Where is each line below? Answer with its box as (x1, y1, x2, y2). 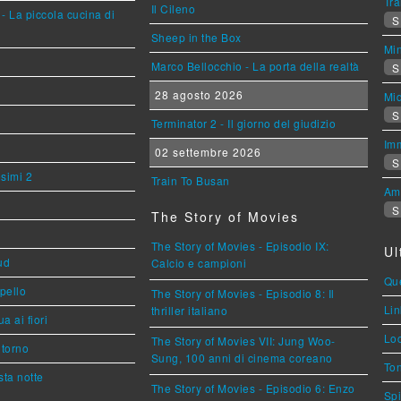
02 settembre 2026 (150, 143, 261, 159)
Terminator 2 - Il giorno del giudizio (150, 115, 337, 131)
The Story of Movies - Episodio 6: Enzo (150, 380, 355, 396)
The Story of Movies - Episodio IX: (150, 237, 329, 253)
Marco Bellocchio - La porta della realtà (150, 57, 360, 73)
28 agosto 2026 (150, 86, 243, 102)
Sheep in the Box (150, 29, 242, 45)
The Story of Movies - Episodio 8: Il (150, 285, 335, 301)
